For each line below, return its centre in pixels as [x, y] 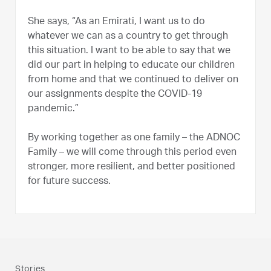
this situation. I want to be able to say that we [129, 51]
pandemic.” [53, 109]
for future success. [69, 182]
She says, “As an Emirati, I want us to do [116, 22]
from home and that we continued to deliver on [133, 80]
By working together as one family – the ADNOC [134, 138]
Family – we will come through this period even [132, 153]
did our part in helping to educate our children [131, 66]
